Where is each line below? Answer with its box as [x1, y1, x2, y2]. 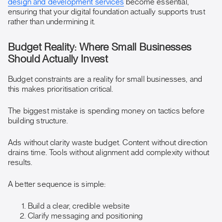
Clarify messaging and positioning [28, 212, 143, 220]
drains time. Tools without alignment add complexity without [8, 149, 210, 157]
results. [8, 159, 33, 166]
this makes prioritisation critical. [8, 85, 113, 93]
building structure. [8, 117, 68, 125]
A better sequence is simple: [8, 180, 106, 188]
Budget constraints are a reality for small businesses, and [8, 75, 203, 83]
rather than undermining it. [8, 18, 96, 26]
